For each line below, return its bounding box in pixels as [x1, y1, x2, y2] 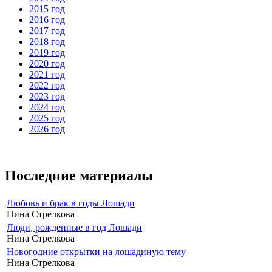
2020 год [29, 58, 65, 69]
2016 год [29, 14, 65, 25]
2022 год [29, 80, 65, 90]
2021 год [29, 69, 65, 80]
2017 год [29, 25, 65, 36]
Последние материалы [5, 167, 153, 183]
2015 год [29, 3, 65, 14]
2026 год [29, 123, 65, 134]
